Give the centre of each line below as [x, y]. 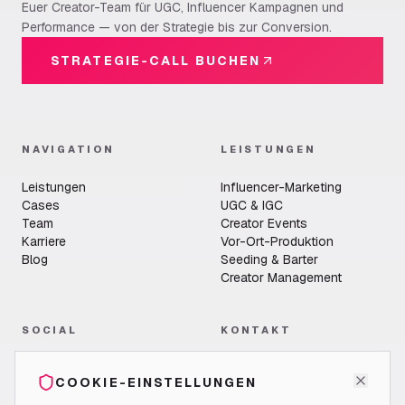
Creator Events [264, 223]
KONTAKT [256, 330]
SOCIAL [50, 330]
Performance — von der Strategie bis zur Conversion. [177, 27]
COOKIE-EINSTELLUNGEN [156, 382]
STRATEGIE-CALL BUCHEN [156, 61]
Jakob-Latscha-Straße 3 [293, 386]
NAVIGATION [68, 149]
